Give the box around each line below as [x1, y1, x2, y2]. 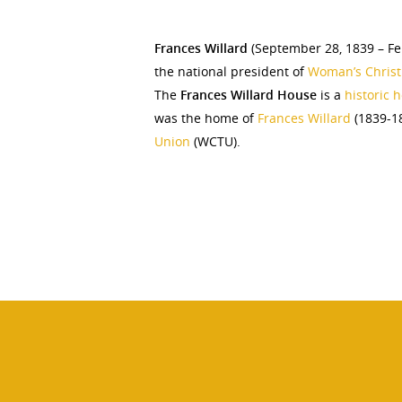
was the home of [154, 109, 258, 127]
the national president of [154, 62, 308, 80]
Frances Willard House [180, 85, 317, 103]
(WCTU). [190, 132, 240, 150]
